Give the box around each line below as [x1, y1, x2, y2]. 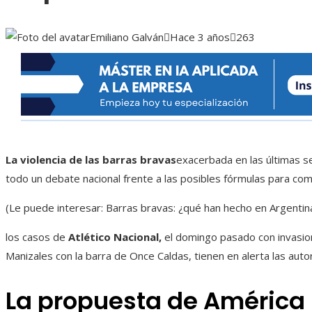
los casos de [6, 230, 68, 244]
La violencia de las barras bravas [6, 153, 176, 167]
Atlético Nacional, [68, 230, 162, 244]
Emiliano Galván [90, 30, 164, 45]
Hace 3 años [170, 30, 230, 45]
